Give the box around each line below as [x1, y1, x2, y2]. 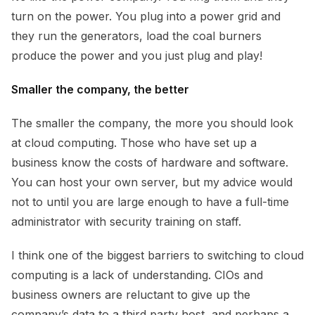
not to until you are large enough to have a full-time [11, 195, 289, 210]
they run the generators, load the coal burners [11, 29, 262, 44]
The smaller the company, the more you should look [11, 116, 293, 131]
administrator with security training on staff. [11, 214, 241, 229]
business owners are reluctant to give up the [11, 288, 250, 302]
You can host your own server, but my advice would [11, 175, 292, 190]
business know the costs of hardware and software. [11, 155, 288, 170]
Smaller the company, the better [11, 82, 189, 97]
